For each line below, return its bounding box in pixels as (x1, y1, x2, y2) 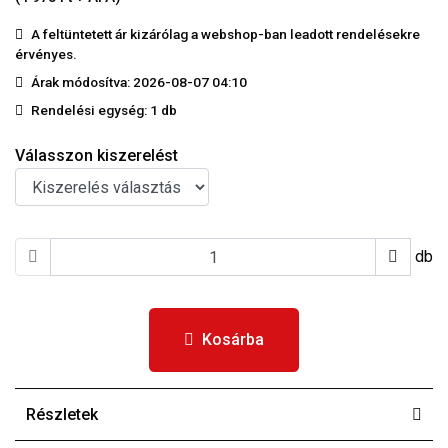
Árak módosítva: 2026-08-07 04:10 (31, 74, 247, 90)
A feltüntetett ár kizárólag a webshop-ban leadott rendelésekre (31, 26, 420, 42)
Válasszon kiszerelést (15, 146, 178, 165)
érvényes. (15, 46, 77, 62)
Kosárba (202, 330, 264, 349)
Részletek (26, 405, 98, 424)
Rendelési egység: (31, 102, 150, 118)
